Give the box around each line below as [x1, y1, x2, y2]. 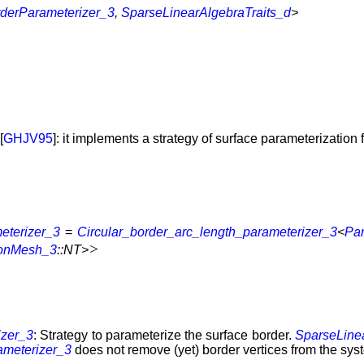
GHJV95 [3, 132, 53, 146]
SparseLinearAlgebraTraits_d [121, 6, 291, 20]
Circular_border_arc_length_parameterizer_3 [77, 224, 337, 239]
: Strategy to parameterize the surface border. [33, 327, 295, 342]
